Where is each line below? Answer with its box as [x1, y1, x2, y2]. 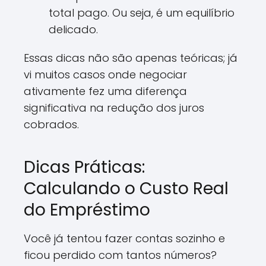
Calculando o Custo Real [24, 177, 229, 200]
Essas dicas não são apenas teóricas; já [24, 50, 237, 65]
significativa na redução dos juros [24, 100, 204, 115]
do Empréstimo [24, 198, 150, 221]
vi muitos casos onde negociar [24, 67, 187, 82]
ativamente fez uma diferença [24, 84, 187, 99]
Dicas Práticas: [24, 156, 145, 179]
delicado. [49, 22, 98, 37]
